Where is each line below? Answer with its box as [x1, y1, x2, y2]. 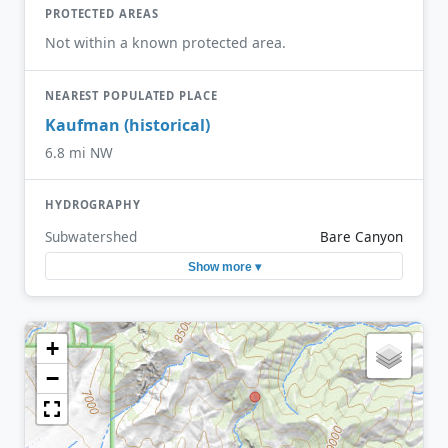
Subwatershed [45, 227, 137, 247]
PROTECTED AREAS [45, 6, 159, 22]
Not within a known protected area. [45, 32, 286, 52]
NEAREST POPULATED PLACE [45, 87, 218, 103]
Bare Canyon [320, 228, 403, 247]
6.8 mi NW [45, 142, 113, 162]
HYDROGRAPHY [45, 196, 141, 212]
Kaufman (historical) [45, 114, 210, 137]
